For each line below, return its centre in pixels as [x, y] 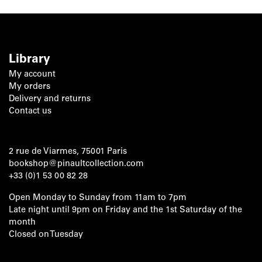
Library [30, 60]
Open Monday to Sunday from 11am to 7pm [98, 198]
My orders [30, 87]
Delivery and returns [50, 99]
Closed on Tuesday [46, 235]
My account [32, 75]
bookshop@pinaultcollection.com [76, 164]
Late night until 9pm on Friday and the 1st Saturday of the [125, 210]
